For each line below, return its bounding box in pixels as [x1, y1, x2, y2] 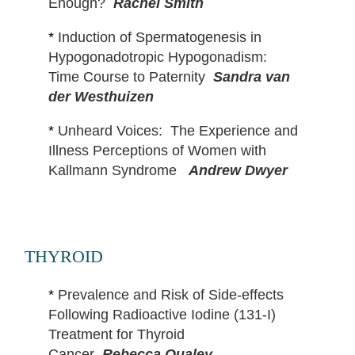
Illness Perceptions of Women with [48, 142, 266, 158]
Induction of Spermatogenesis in [57, 29, 261, 45]
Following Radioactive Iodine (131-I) [48, 306, 276, 323]
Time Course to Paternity [48, 68, 209, 85]
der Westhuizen [48, 88, 154, 105]
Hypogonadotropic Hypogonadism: [48, 48, 267, 65]
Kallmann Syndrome [48, 162, 177, 178]
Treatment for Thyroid [48, 326, 185, 342]
